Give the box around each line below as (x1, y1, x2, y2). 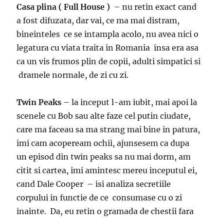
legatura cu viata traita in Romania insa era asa (17, 42, 199, 53)
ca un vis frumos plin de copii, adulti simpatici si (17, 56, 201, 66)
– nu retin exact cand (110, 1, 197, 12)
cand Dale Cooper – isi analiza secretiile (17, 179, 171, 189)
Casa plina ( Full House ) (17, 1, 110, 12)
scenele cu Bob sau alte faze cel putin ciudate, (17, 110, 191, 121)
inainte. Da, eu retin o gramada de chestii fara (17, 206, 194, 216)
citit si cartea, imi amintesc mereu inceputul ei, (17, 165, 198, 175)
